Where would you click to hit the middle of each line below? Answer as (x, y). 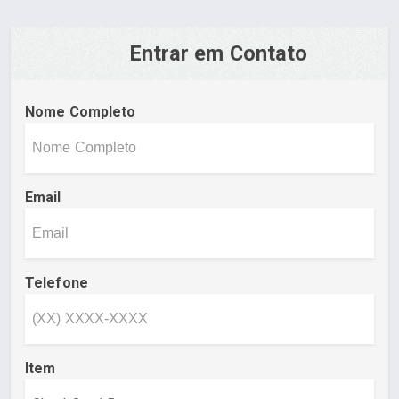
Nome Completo (81, 111)
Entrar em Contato (219, 53)
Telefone (57, 282)
